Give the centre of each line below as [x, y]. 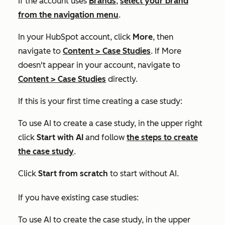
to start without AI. [143, 173]
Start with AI [60, 137]
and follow [105, 137]
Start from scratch [73, 173]
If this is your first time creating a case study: [100, 101]
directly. [122, 79]
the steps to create [162, 137]
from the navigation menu [68, 15]
